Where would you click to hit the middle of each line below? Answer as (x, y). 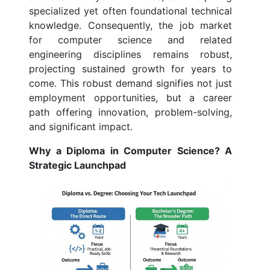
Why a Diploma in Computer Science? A (130, 151)
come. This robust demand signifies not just (130, 83)
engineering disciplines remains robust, (130, 55)
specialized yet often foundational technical (130, 11)
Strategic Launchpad (77, 165)
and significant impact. (81, 127)
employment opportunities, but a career (130, 98)
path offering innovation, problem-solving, (130, 112)
